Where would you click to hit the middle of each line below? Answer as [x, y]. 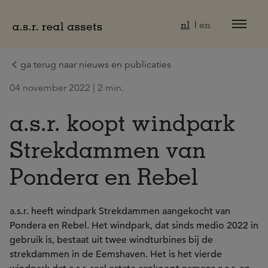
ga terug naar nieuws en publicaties [96, 65]
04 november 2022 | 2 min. [67, 88]
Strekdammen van [108, 149]
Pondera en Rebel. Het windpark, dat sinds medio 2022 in [134, 226]
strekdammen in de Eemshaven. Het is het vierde [116, 254]
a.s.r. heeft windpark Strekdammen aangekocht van [120, 211]
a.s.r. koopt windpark [122, 122]
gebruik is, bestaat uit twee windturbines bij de [111, 240]
